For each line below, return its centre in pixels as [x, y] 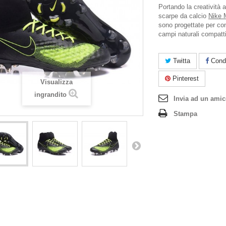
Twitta [181, 61]
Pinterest [185, 78]
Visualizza [56, 82]
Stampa [185, 114]
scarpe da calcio [183, 16]
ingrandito [50, 95]
